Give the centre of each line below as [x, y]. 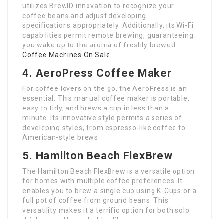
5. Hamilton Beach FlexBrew [98, 156]
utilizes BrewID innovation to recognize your [99, 6]
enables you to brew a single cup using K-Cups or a [109, 191]
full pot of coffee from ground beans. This [96, 201]
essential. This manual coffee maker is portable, [106, 99]
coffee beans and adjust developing [85, 16]
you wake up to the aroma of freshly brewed [99, 45]
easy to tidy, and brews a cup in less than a [96, 108]
